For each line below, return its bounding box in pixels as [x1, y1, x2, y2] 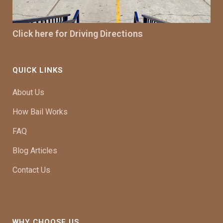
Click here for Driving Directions [12, 28, 143, 39]
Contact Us [12, 165, 50, 175]
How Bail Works [12, 107, 68, 116]
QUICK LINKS [12, 66, 63, 75]
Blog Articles [12, 146, 57, 155]
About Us [12, 88, 44, 97]
